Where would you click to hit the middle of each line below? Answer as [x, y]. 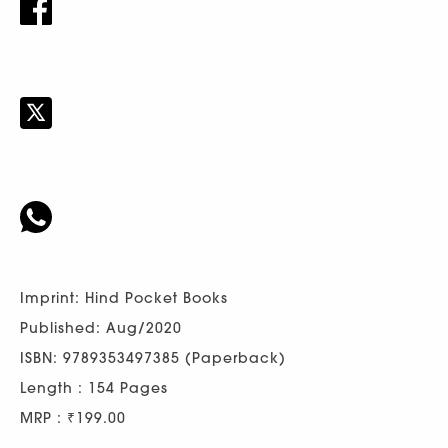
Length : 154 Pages [94, 388]
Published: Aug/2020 [101, 328]
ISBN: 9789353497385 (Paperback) [153, 358]
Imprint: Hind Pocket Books [124, 298]
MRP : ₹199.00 [73, 418]
